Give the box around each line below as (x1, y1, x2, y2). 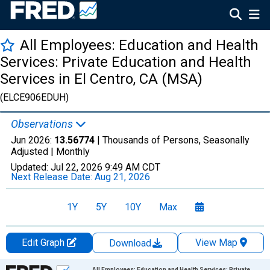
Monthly (56, 146, 90, 157)
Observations (11, 118, 75, 130)
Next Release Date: (11, 171, 95, 183)
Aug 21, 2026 (95, 171, 150, 183)
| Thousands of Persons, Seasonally (95, 134, 250, 146)
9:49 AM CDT (105, 162, 160, 173)
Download (109, 237, 154, 249)
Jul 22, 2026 (51, 162, 102, 173)
